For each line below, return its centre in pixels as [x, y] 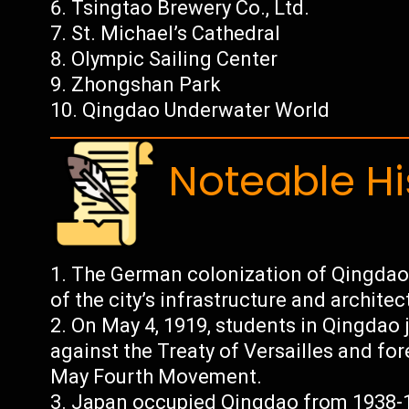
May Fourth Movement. [157, 377]
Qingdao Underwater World [206, 110]
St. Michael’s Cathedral [176, 33]
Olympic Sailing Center [175, 59]
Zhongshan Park [147, 84]
